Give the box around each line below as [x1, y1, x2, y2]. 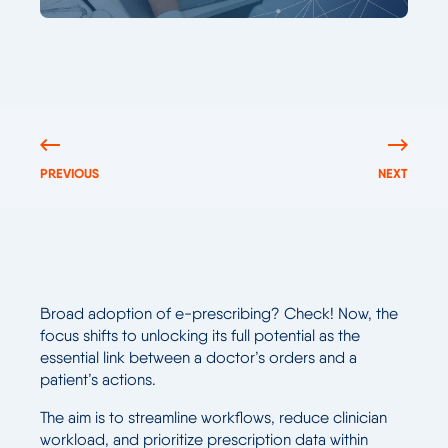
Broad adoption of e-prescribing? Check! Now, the [40, 303, 398, 323]
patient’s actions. [40, 369, 156, 389]
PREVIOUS [40, 164, 99, 181]
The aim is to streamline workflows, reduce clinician [40, 407, 387, 427]
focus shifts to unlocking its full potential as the [40, 325, 360, 345]
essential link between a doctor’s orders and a [40, 347, 357, 367]
